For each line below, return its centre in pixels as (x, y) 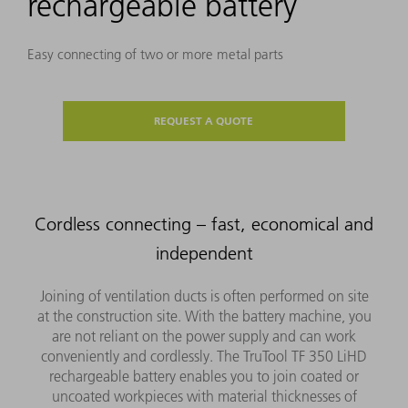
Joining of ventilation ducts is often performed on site (204, 296)
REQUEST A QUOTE (204, 121)
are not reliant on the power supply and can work (204, 337)
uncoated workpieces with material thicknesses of (204, 397)
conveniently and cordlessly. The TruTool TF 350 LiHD (204, 357)
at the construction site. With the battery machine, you (204, 316)
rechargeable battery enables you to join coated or (204, 377)
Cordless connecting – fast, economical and (204, 224)
